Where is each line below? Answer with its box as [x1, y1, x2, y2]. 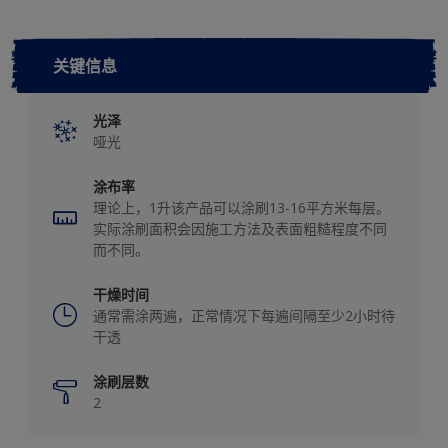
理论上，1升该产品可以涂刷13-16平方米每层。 [93, 197, 390, 217]
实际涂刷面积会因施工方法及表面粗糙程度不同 [93, 218, 387, 238]
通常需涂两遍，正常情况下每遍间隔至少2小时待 [93, 305, 395, 325]
